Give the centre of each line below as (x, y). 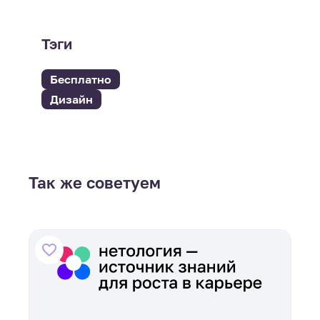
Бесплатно (80, 80)
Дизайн (71, 100)
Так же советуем (95, 183)
